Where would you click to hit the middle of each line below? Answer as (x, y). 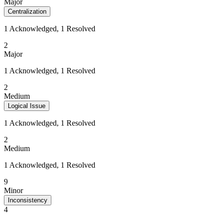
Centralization (27, 11)
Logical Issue (27, 106)
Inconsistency (28, 200)
